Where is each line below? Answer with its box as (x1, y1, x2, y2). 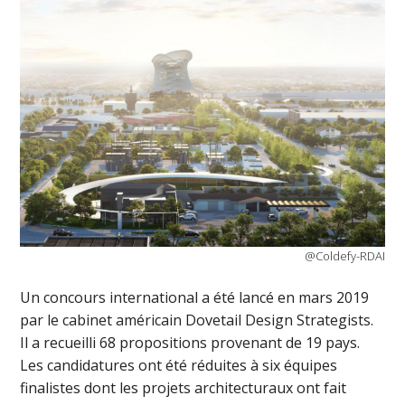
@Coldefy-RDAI (304, 248, 385, 265)
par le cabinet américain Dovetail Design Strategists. (20, 310, 374, 331)
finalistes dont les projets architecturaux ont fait (20, 378, 347, 399)
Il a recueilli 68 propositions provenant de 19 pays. (20, 333, 361, 353)
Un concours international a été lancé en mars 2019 (20, 287, 370, 308)
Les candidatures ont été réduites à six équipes (20, 355, 338, 376)
